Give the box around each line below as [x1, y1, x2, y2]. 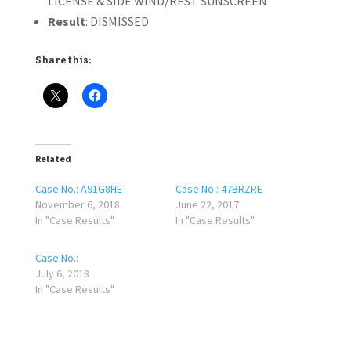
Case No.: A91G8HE [34, 182, 122, 196]
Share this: [34, 55, 91, 66]
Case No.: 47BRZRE [175, 182, 262, 196]
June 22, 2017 [175, 197, 239, 212]
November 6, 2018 [34, 197, 120, 212]
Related [34, 153, 71, 165]
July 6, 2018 [34, 266, 89, 280]
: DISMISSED [85, 13, 149, 29]
